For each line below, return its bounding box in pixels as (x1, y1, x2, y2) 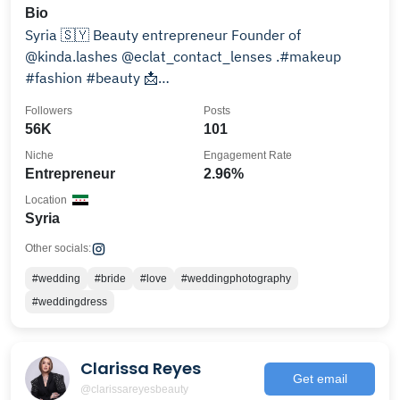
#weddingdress (32, 296, 107, 308)
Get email (292, 371, 347, 386)
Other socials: (25, 242, 91, 254)
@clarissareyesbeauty (80, 382, 188, 396)
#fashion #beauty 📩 (25, 69, 144, 87)
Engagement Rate (204, 149, 292, 162)
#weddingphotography (181, 272, 291, 285)
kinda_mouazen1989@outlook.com (25, 90, 254, 108)
